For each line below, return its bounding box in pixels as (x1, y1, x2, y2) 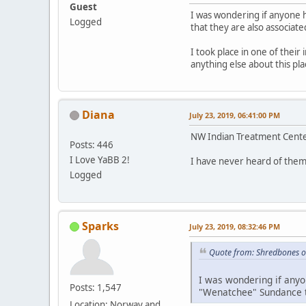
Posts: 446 (70, 138, 113, 151)
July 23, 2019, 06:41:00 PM (189, 109, 280, 120)
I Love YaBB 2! (70, 153, 130, 166)
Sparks (82, 218, 119, 234)
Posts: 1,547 (70, 281, 122, 294)
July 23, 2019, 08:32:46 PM (189, 221, 280, 232)
